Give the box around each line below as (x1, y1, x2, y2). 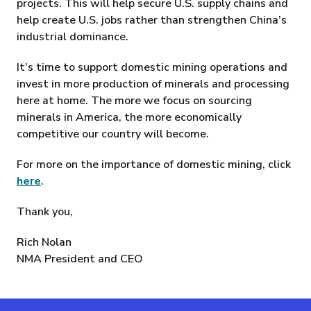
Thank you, (17, 204, 73, 220)
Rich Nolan (17, 235, 72, 251)
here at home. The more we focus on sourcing (17, 93, 252, 109)
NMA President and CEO (17, 251, 143, 267)
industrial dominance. (17, 29, 128, 45)
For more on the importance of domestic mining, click (17, 157, 291, 173)
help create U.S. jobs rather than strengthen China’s (17, 12, 287, 28)
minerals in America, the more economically (17, 110, 242, 126)
